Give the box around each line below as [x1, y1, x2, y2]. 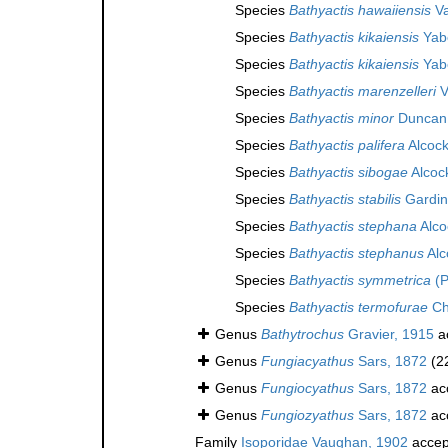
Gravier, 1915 [344, 325, 434, 342]
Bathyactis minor [289, 109, 394, 126]
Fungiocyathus [261, 379, 354, 396]
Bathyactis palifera [289, 136, 405, 153]
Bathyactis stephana [289, 217, 417, 234]
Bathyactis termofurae [289, 298, 428, 315]
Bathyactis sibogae [289, 163, 408, 180]
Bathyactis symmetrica [289, 271, 431, 288]
